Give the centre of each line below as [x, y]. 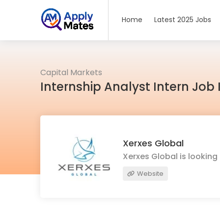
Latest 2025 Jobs [183, 20]
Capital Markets [71, 72]
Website [150, 173]
